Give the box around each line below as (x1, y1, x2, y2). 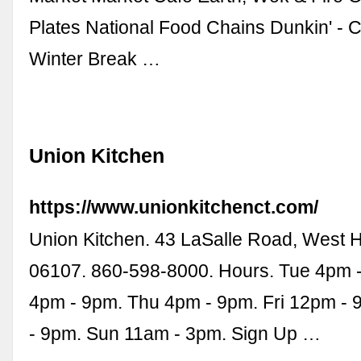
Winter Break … (29, 48, 161, 70)
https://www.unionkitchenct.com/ (29, 196, 319, 218)
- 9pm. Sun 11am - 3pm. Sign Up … (29, 322, 322, 344)
